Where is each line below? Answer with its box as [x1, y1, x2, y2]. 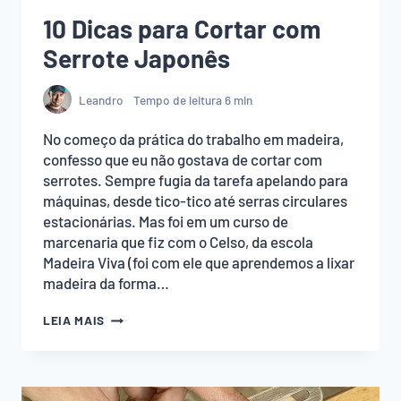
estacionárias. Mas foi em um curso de [43, 212, 288, 231]
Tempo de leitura [132, 91, 222, 107]
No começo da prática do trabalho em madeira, [43, 130, 344, 149]
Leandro [79, 91, 124, 107]
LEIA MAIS [43, 312, 106, 328]
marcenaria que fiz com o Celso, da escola [43, 233, 313, 252]
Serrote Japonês [43, 42, 230, 73]
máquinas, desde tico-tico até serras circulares [43, 192, 347, 210]
